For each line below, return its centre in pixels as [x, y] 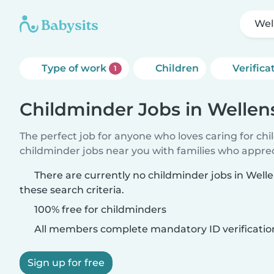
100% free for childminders [99, 209]
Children [177, 68]
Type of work [75, 68]
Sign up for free [66, 263]
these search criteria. [72, 190]
